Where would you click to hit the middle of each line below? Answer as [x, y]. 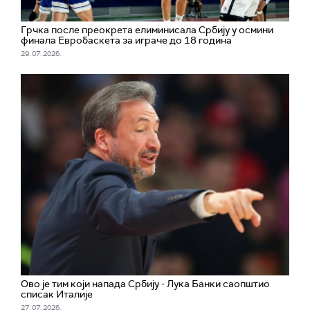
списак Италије [57, 294]
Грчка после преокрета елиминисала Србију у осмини [147, 29]
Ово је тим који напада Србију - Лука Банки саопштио [145, 283]
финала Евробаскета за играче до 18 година [126, 40]
